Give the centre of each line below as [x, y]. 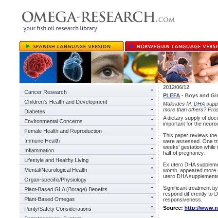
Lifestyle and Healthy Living [56, 160]
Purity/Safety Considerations [58, 209]
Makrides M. [178, 104]
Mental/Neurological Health [56, 170]
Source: [174, 208]
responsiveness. [183, 200]
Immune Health [42, 141]
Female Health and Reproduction [63, 131]
